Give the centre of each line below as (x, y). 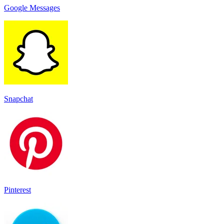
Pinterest (17, 189)
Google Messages (32, 7)
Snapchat (18, 98)
